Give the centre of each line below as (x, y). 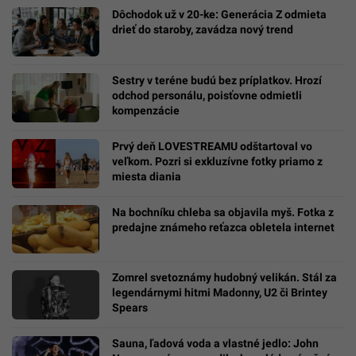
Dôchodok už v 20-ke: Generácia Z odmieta (219, 14)
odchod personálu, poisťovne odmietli (207, 95)
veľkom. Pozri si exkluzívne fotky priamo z (217, 161)
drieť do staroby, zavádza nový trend (203, 29)
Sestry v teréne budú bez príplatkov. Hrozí (217, 80)
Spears (130, 308)
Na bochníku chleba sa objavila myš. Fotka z (223, 212)
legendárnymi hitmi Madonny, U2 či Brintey (220, 293)
